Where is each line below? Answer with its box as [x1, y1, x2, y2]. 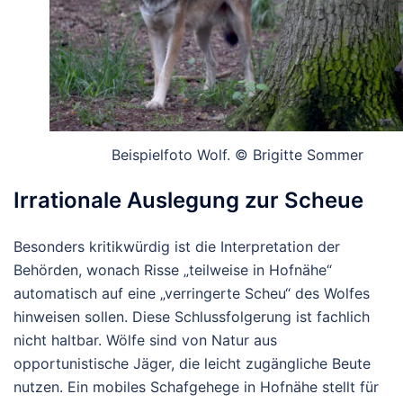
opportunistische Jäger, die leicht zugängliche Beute [13, 354, 371, 372]
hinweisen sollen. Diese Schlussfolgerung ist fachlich [13, 307, 370, 326]
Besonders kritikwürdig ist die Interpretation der [13, 237, 340, 255]
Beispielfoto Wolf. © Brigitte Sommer [112, 145, 363, 164]
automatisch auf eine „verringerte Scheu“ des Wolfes [13, 283, 370, 302]
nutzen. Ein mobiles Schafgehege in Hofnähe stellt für [13, 377, 379, 396]
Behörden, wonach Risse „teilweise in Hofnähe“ [13, 260, 332, 279]
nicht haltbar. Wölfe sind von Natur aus [13, 330, 277, 349]
